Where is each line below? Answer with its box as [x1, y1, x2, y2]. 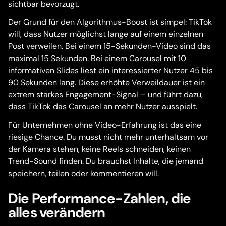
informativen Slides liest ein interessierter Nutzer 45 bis [8, 65, 213, 76]
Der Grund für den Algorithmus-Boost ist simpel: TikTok [8, 17, 212, 27]
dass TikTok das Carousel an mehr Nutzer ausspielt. [8, 101, 197, 112]
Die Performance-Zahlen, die [8, 189, 191, 208]
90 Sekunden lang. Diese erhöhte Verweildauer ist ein [8, 77, 205, 88]
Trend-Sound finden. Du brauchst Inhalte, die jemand [8, 156, 203, 166]
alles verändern [8, 203, 105, 222]
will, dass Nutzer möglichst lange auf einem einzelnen [8, 29, 203, 39]
